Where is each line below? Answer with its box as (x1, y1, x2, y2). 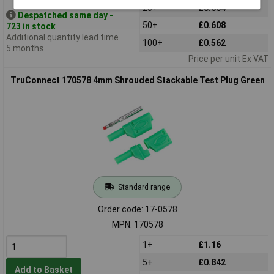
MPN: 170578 (111, 219, 163, 229)
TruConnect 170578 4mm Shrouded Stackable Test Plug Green (10, 75, 265, 85)
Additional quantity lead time (6, 32, 119, 42)
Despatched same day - (17, 10, 113, 20)
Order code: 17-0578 (97, 204, 177, 214)
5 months (6, 43, 44, 53)
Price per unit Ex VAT (188, 53, 269, 64)
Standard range (117, 182, 170, 191)
